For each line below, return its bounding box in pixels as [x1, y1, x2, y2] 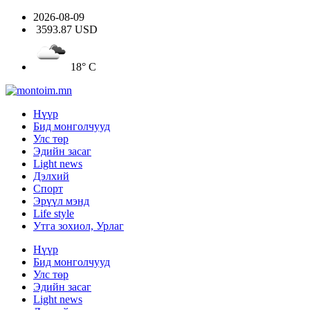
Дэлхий [33, 170, 69, 182]
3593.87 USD [36, 24, 98, 35]
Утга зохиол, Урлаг [33, 220, 124, 232]
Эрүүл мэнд [33, 195, 89, 207]
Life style [33, 208, 74, 219]
